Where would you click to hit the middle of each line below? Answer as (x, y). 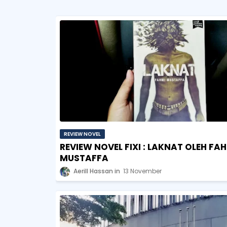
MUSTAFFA (84, 158)
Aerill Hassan (93, 171)
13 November (142, 171)
